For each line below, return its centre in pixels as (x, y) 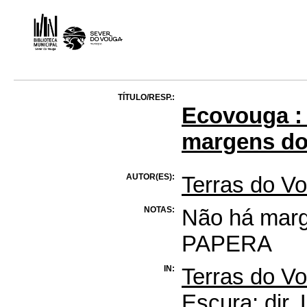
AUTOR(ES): (150, 176)
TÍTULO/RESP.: (146, 97)
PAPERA (227, 243)
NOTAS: (159, 209)
